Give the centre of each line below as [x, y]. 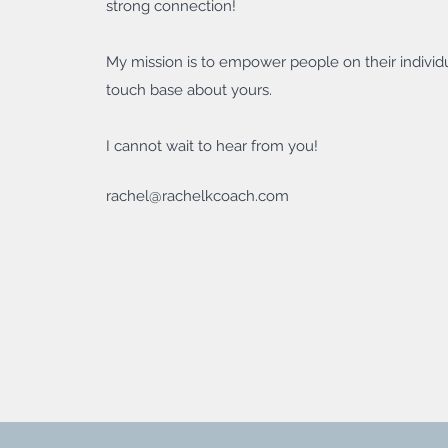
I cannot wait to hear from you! [212, 146]
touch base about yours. [189, 90]
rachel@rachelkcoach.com [197, 196]
